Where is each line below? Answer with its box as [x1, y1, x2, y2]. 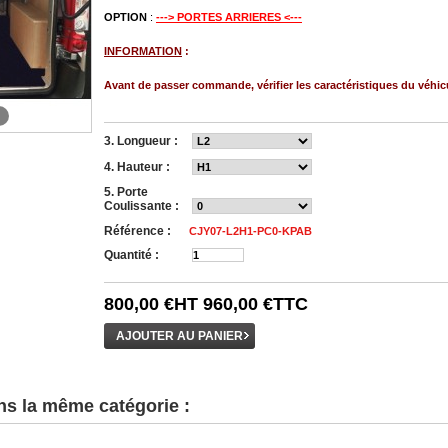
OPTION [104, 11, 147, 23]
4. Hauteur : [104, 160, 170, 174]
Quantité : [104, 248, 159, 262]
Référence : [104, 224, 171, 238]
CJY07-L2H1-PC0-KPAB [189, 225, 312, 237]
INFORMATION [104, 45, 182, 57]
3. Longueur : [104, 134, 178, 148]
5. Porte [104, 185, 148, 199]
